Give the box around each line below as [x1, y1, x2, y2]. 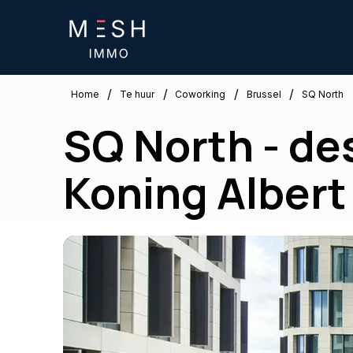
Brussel [246, 87, 281, 100]
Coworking [175, 87, 225, 100]
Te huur [120, 87, 154, 100]
